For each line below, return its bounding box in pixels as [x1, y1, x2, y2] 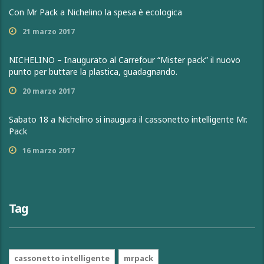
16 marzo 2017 [22, 146, 75, 156]
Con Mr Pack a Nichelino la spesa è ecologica [9, 6, 182, 18]
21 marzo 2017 [22, 27, 75, 37]
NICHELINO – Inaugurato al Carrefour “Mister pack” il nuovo [9, 54, 240, 65]
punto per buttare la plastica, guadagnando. [9, 66, 177, 77]
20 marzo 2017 [22, 86, 75, 96]
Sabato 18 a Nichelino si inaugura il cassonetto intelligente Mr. [9, 114, 247, 125]
